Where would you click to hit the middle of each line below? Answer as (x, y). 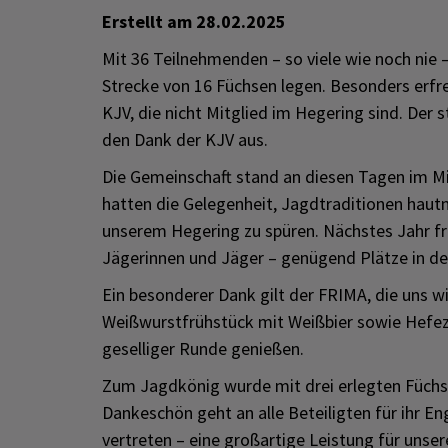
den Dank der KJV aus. (185, 139)
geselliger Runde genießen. (203, 348)
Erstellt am (149, 21)
